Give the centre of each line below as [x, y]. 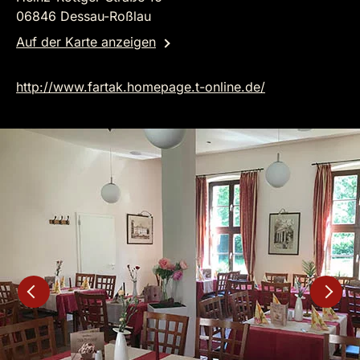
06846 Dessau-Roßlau [84, 16]
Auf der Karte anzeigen [86, 42]
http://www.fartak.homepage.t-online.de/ [141, 87]
